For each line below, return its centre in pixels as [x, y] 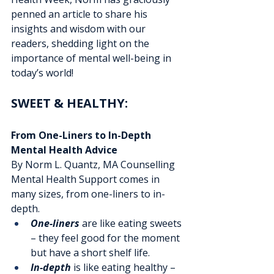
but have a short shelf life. [90, 253]
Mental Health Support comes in [87, 180]
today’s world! [42, 73]
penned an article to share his [80, 14]
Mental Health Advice [64, 150]
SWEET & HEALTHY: [71, 103]
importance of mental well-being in [92, 58]
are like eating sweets [132, 224]
